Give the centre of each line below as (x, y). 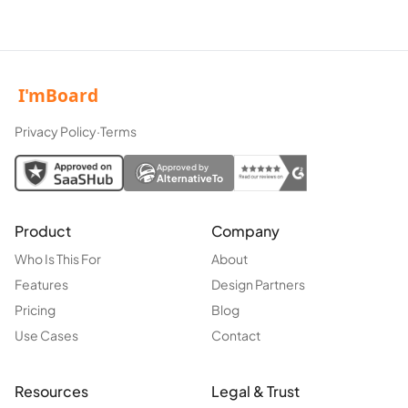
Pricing (35, 310)
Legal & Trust (255, 392)
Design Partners (258, 285)
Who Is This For (58, 259)
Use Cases (46, 336)
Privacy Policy (56, 132)
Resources (51, 392)
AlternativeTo (190, 178)
